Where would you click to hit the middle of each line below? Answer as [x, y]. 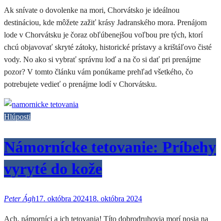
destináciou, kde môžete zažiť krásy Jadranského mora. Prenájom [105, 23]
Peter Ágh [20, 199]
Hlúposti [17, 117]
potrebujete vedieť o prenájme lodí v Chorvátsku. [80, 84]
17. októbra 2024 [62, 199]
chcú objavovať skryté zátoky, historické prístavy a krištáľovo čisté [108, 47]
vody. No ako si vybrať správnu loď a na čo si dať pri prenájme [102, 60]
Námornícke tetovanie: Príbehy [110, 147]
